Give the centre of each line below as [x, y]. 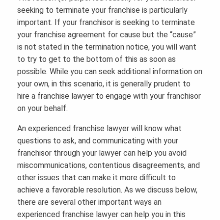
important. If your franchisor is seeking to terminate [106, 23]
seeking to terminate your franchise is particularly [102, 10]
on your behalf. [42, 109]
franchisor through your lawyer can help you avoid [102, 153]
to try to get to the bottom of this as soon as [96, 59]
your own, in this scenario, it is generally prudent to [104, 84]
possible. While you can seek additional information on [110, 72]
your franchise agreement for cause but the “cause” [107, 35]
